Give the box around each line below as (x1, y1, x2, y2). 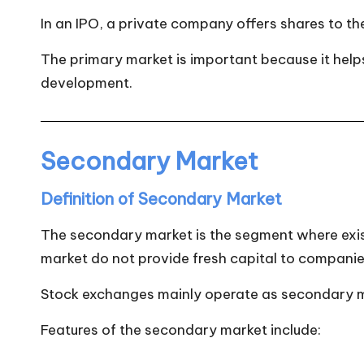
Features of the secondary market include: (41, 320, 321, 339)
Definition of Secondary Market (41, 188, 282, 209)
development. (41, 73, 132, 92)
